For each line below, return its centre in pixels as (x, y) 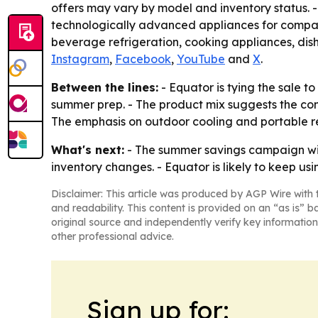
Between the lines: (105, 88)
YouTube (201, 59)
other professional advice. (113, 237)
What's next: (88, 150)
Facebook (143, 59)
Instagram (80, 59)
